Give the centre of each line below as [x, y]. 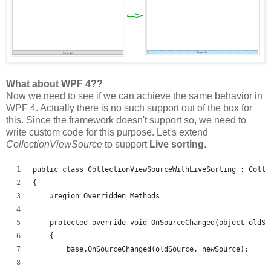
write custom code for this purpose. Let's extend [107, 132]
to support [127, 144]
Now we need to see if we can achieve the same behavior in [134, 96]
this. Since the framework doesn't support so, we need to [126, 120]
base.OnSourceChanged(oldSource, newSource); [141, 249]
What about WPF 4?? [54, 84]
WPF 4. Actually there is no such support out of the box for [129, 108]
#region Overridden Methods [96, 196]
